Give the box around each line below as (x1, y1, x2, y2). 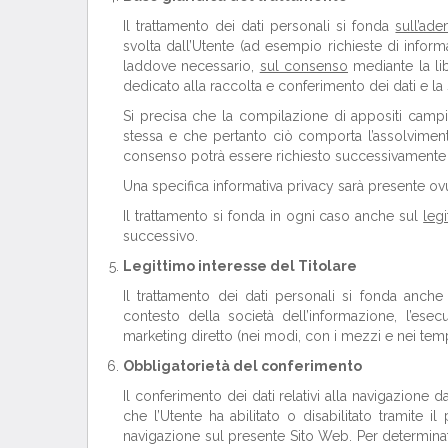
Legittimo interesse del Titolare (123, 257, 357, 274)
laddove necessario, (123, 57, 260, 74)
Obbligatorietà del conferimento (123, 357, 362, 374)
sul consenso (259, 57, 349, 74)
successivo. (123, 227, 198, 244)
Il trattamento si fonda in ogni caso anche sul (123, 207, 424, 224)
